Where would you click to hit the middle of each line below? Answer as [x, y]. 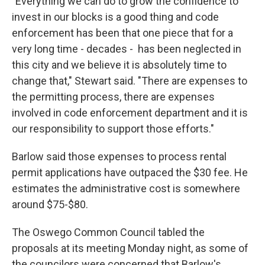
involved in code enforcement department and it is [130, 113]
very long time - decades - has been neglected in [127, 49]
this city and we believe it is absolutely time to [119, 65]
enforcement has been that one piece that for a [122, 33]
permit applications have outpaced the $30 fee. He [130, 173]
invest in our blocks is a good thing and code [115, 17]
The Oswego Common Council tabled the [108, 232]
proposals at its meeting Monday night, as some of [130, 248]
